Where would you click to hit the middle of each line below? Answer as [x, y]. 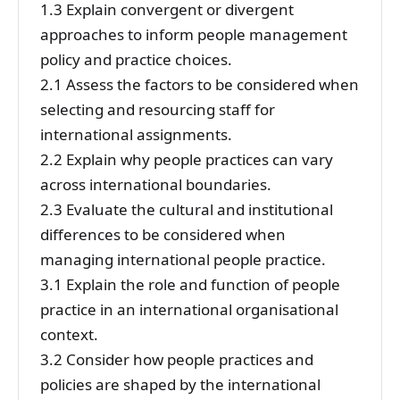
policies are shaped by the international [180, 384]
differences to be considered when [163, 234]
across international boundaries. [156, 184]
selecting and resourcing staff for [158, 109]
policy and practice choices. [136, 59]
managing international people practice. [183, 259]
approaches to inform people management [194, 34]
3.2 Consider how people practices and [177, 359]
